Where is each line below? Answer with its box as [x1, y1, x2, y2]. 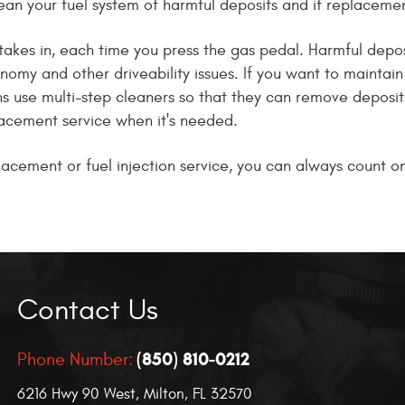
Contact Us [17, 293, 159, 327]
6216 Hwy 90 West [17, 385, 137, 403]
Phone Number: [17, 349, 134, 370]
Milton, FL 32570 [144, 385, 253, 403]
